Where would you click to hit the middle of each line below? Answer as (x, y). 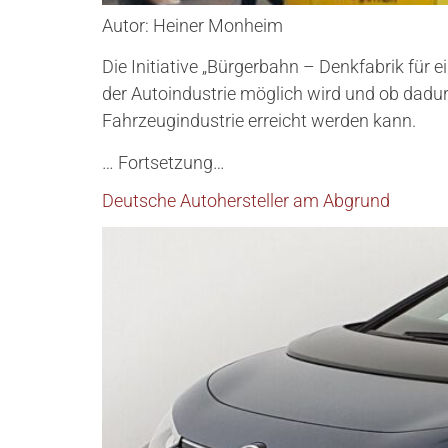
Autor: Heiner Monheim (192, 25)
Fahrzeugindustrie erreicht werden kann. (259, 121)
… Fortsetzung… (163, 162)
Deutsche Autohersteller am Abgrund (246, 201)
